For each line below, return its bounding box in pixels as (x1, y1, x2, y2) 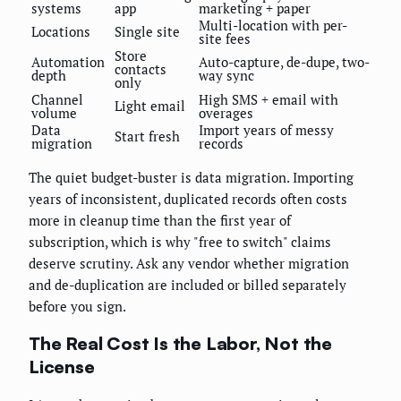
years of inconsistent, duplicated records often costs (29, 190, 347, 209)
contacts (115, 60, 166, 79)
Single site (115, 22, 180, 41)
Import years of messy (199, 121, 334, 140)
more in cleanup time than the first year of (29, 211, 291, 230)
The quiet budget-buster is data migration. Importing (29, 168, 354, 187)
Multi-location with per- (199, 16, 347, 35)
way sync (199, 66, 254, 85)
